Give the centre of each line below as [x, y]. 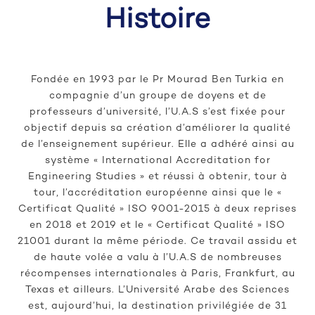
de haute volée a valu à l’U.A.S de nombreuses [157, 258]
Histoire [157, 21]
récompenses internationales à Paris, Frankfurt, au [157, 274]
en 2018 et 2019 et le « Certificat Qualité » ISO [157, 226]
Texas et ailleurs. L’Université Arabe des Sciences [157, 290]
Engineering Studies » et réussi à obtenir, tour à [157, 177]
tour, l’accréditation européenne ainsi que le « [157, 193]
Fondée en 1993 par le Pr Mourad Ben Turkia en [157, 80]
